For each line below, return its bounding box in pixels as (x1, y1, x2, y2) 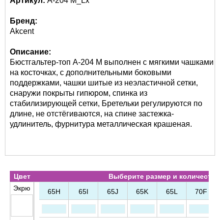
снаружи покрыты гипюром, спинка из (10, 89, 147, 97)
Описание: (10, 48, 51, 56)
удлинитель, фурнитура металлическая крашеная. (10, 120, 192, 128)
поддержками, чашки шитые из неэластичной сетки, (10, 79, 198, 87)
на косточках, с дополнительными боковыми (10, 68, 171, 77)
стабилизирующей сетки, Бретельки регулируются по (10, 99, 202, 108)
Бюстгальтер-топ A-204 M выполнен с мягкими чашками (10, 58, 214, 66)
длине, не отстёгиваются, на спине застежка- (10, 110, 174, 118)
